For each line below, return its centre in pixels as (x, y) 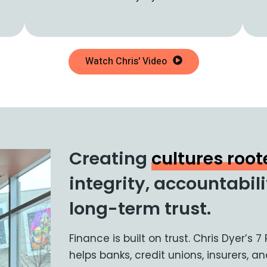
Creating (111, 159)
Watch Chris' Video (126, 61)
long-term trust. (140, 209)
